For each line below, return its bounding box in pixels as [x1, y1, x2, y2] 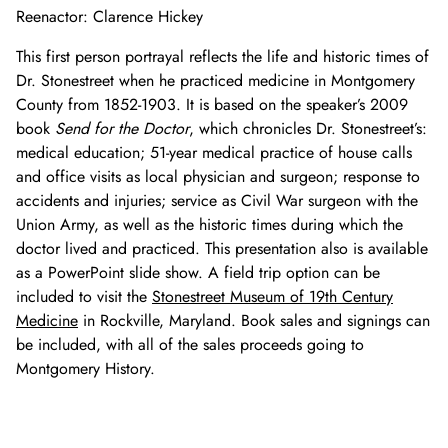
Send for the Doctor [55, 117, 189, 141]
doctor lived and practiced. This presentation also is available [16, 237, 428, 261]
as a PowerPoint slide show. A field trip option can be [16, 261, 380, 285]
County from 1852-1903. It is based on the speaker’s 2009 [16, 93, 408, 117]
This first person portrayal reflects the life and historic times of [16, 45, 429, 69]
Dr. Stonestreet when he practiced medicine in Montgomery [16, 69, 415, 93]
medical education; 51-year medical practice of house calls [16, 141, 412, 165]
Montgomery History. [16, 357, 155, 381]
